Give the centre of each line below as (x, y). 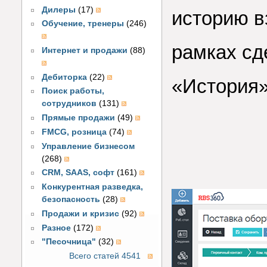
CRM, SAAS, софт (78, 173)
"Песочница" (69, 242)
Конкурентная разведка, (93, 187)
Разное (57, 228)
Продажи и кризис (81, 213)
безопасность (71, 200)
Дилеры (59, 10)
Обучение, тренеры (83, 24)
